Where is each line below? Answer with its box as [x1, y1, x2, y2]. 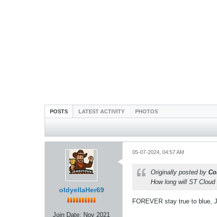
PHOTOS [135, 108, 158, 114]
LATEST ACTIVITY [78, 108, 124, 114]
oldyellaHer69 [59, 186, 104, 194]
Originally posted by [151, 169, 208, 176]
